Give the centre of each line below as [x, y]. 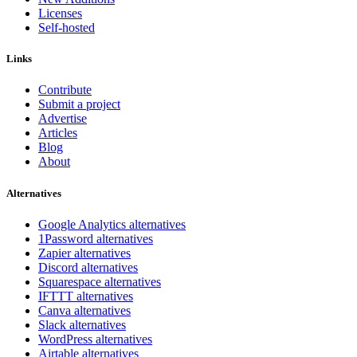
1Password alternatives [96, 238]
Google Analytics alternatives [112, 224]
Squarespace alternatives [100, 281]
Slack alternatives [82, 324]
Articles [58, 133]
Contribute [65, 90]
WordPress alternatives [95, 339]
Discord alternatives [88, 267]
